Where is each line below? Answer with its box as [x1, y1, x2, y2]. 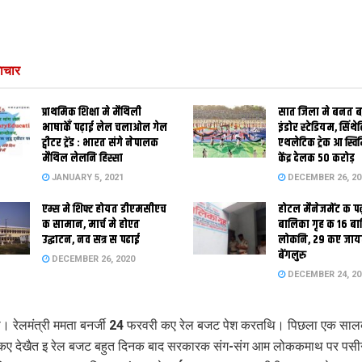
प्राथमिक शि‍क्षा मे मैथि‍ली [41, 103, 141, 122]
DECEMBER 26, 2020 [48, 254, 135, 265]
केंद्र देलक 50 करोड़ [278, 149, 355, 168]
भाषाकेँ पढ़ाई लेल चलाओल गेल [41, 119, 167, 137]
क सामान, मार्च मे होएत [41, 216, 140, 234]
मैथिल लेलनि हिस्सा [41, 149, 123, 168]
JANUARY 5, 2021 [48, 172, 124, 183]
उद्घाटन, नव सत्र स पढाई [41, 231, 140, 250]
